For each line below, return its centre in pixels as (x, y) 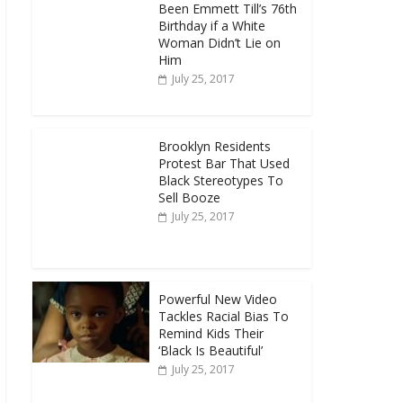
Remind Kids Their (211, 333)
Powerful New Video (218, 299)
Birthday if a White (212, 26)
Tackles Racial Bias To (224, 316)
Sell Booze (189, 197)
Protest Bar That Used (224, 163)
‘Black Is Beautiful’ (210, 350)
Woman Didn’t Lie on (219, 43)
